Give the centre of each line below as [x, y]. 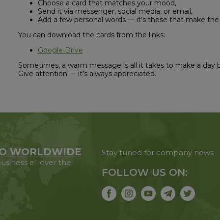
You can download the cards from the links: [93, 35]
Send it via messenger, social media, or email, [117, 11]
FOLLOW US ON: [145, 172]
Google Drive [60, 50]
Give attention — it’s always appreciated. [87, 74]
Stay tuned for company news [158, 152]
